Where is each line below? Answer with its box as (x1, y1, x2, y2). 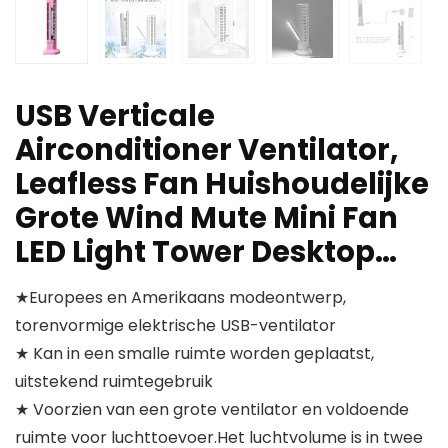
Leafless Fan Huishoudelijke (15, 164, 429, 205)
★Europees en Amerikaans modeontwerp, (15, 286, 346, 310)
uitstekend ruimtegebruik (15, 370, 213, 394)
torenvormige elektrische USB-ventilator (15, 314, 336, 338)
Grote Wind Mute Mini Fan (15, 198, 398, 239)
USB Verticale (15, 96, 215, 137)
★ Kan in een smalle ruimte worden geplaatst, (15, 342, 374, 366)
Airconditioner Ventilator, (15, 130, 398, 171)
